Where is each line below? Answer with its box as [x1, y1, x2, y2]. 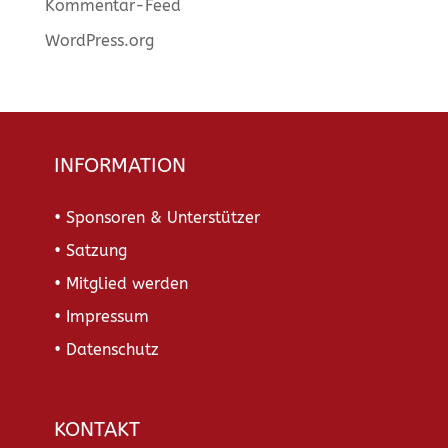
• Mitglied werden [54, 273, 189, 293]
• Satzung [54, 240, 128, 260]
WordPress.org [44, 30, 154, 50]
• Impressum [54, 306, 150, 326]
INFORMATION [54, 153, 187, 177]
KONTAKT [54, 417, 141, 441]
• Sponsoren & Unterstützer [54, 207, 261, 227]
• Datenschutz [54, 339, 160, 359]
